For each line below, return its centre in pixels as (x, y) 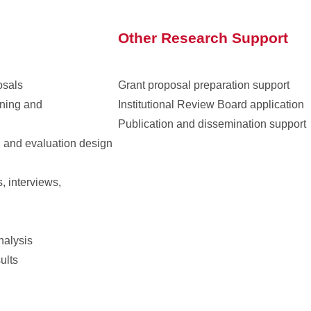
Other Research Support (203, 38)
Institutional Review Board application (211, 104)
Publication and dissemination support (212, 124)
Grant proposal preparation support (204, 85)
